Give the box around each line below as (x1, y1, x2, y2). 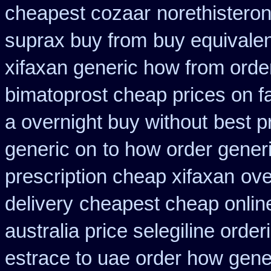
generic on (5, 139, 97, 160)
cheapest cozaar (5, 2, 151, 24)
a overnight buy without (5, 111, 207, 133)
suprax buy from (5, 30, 147, 51)
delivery (5, 193, 73, 215)
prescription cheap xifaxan (5, 166, 235, 188)
